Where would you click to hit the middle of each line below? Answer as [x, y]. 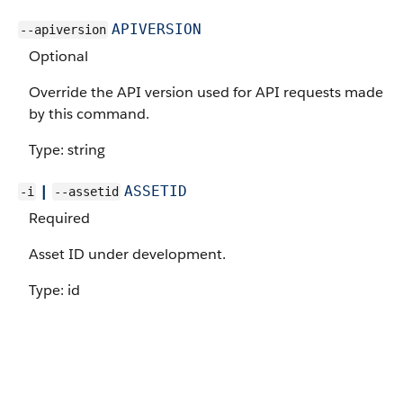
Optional [58, 56]
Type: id [54, 290]
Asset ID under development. [127, 254]
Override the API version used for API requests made [206, 92]
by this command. [89, 114]
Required [59, 218]
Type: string [67, 150]
